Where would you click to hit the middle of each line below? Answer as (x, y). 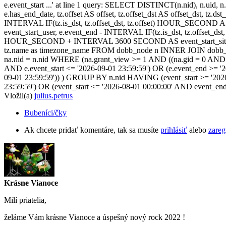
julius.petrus (53, 95)
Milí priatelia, (25, 200)
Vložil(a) (19, 95)
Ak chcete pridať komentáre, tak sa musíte (92, 130)
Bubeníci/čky (45, 112)
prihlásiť (174, 130)
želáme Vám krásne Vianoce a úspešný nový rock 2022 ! (95, 217)
